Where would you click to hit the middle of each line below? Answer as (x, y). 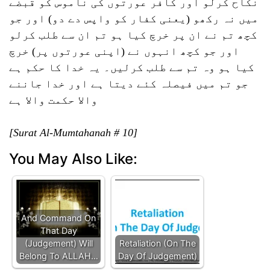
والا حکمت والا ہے (53, 100)
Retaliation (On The (157, 243)
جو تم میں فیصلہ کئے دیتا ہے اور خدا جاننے (129, 84)
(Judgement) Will (58, 243)
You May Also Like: (73, 159)
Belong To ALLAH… (58, 256)
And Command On (58, 218)
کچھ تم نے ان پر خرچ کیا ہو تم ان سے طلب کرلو (133, 35)
